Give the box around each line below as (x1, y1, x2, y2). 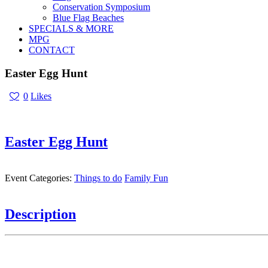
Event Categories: (5, 173, 74, 184)
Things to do (74, 173, 122, 184)
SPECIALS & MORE (29, 23, 114, 33)
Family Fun (124, 173, 168, 184)
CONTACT (29, 45, 75, 55)
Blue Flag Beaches (53, 13, 124, 23)
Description (5, 206, 76, 223)
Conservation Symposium (53, 2, 150, 12)
